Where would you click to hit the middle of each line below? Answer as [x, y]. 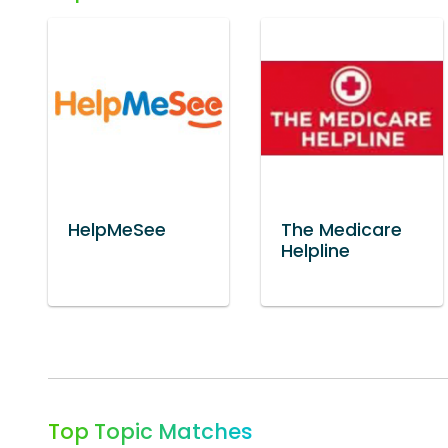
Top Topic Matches [150, 431]
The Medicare [342, 229]
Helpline [316, 250]
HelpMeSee [117, 229]
